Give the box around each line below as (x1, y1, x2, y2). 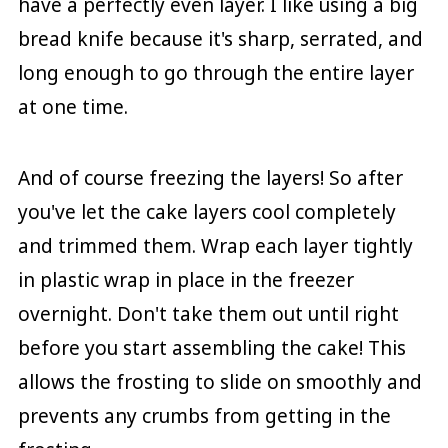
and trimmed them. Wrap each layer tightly (17, 233, 413, 260)
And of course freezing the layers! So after (17, 165, 403, 192)
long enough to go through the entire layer (17, 60, 414, 87)
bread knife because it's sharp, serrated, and (17, 26, 423, 53)
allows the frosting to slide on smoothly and (17, 369, 422, 396)
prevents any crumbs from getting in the (17, 403, 391, 430)
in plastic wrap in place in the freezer (17, 267, 354, 294)
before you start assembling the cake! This (17, 335, 406, 362)
